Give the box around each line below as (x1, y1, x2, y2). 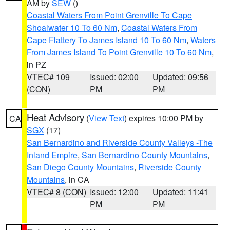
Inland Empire (27, 149, 78, 161)
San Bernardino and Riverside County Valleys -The (27, 137, 213, 148)
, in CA (65, 174, 89, 185)
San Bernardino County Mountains (82, 149, 207, 161)
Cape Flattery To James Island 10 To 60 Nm (27, 34, 186, 46)
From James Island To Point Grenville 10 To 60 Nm (27, 46, 212, 58)
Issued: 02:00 (89, 71, 139, 83)
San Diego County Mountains (27, 161, 134, 173)
